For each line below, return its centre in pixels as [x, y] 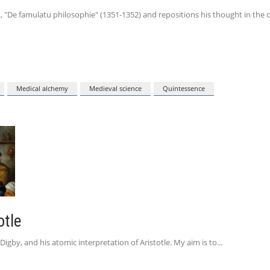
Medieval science [115, 89]
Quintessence [184, 89]
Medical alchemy [42, 89]
